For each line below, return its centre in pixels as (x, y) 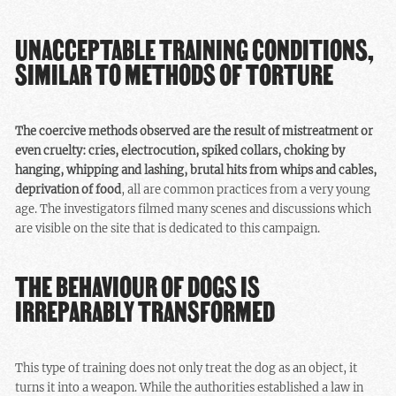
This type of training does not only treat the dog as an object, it (187, 369)
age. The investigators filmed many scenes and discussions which (194, 209)
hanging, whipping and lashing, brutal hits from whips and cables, (196, 171)
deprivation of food (69, 190)
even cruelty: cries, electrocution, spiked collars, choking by (180, 151)
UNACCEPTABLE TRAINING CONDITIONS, (194, 50)
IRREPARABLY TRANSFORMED (145, 312)
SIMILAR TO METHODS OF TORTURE (175, 75)
